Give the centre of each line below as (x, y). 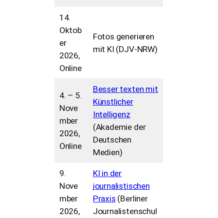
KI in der (107, 173)
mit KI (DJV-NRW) (125, 49)
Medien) (108, 152)
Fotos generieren (123, 36)
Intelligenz (111, 114)
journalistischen (121, 186)
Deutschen (112, 139)
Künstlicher (113, 101)
